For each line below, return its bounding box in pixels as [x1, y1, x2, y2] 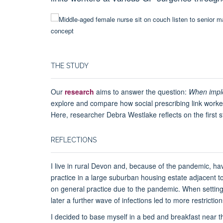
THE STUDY [51, 62, 89, 70]
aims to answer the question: [94, 87, 189, 97]
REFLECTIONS [51, 136, 97, 144]
